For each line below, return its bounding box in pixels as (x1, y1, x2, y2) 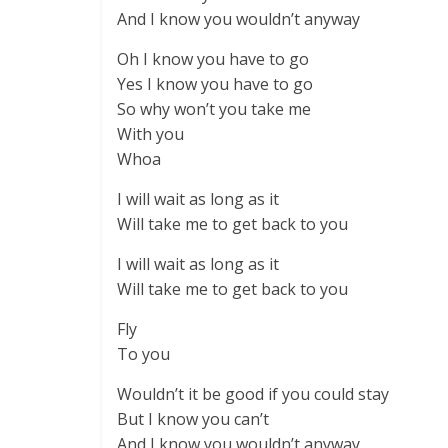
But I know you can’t (117, 408, 269, 430)
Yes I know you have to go (117, 73, 313, 95)
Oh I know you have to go (117, 48, 309, 70)
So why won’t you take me (117, 98, 311, 120)
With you (117, 123, 184, 145)
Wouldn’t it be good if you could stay (117, 383, 389, 405)
